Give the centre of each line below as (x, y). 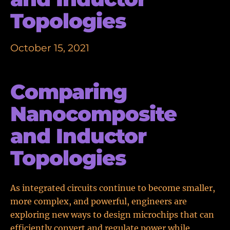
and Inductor (79, 136)
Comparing (69, 92)
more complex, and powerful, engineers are (99, 201)
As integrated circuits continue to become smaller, (113, 188)
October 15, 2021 (50, 48)
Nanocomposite (94, 114)
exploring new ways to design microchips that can (112, 215)
